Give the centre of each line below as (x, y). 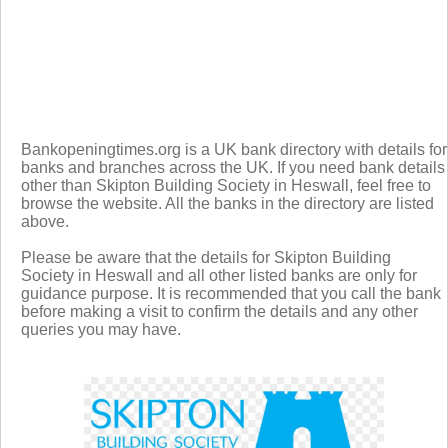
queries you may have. (101, 329)
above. (45, 221)
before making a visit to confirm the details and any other (219, 311)
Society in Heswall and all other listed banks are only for (219, 275)
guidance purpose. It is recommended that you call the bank (231, 293)
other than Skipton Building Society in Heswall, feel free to (226, 185)
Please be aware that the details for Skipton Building (206, 257)
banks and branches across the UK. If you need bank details (233, 167)
